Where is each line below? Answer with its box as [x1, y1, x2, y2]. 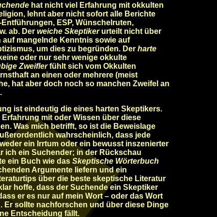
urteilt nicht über [99, 27, 161, 35]
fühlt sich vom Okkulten [47, 62, 136, 70]
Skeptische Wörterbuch [72, 157, 159, 165]
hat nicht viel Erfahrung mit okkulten [31, 1, 164, 9]
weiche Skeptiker [37, 27, 99, 35]
